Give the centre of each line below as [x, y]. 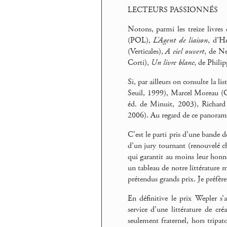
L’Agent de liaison [181, 40]
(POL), [140, 40]
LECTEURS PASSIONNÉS [173, 10]
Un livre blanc [172, 62]
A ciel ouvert [185, 51]
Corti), [139, 62]
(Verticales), [146, 51]
